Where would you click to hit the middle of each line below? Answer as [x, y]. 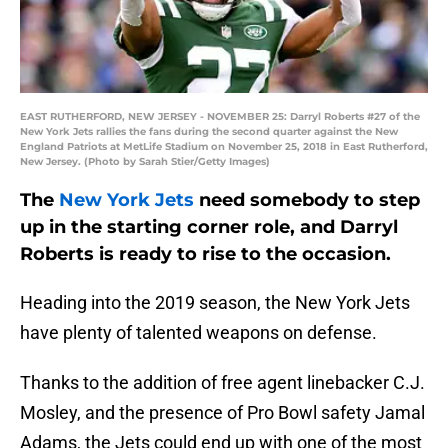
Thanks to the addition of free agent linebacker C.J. [222, 383]
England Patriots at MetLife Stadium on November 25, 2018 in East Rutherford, [224, 147]
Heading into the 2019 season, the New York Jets [215, 303]
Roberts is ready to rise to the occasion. [205, 254]
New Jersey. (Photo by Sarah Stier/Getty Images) [145, 162]
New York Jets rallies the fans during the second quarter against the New [209, 132]
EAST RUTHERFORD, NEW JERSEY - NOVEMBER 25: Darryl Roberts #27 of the [220, 117]
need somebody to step [307, 200]
